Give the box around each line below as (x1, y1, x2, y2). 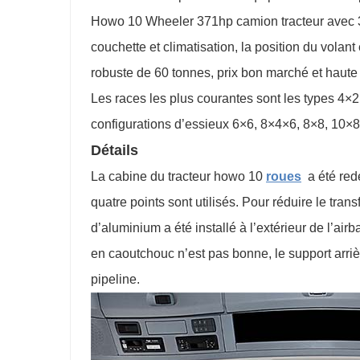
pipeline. (91, 272, 140, 286)
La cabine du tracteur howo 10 (91, 170, 266, 183)
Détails (91, 142, 138, 158)
